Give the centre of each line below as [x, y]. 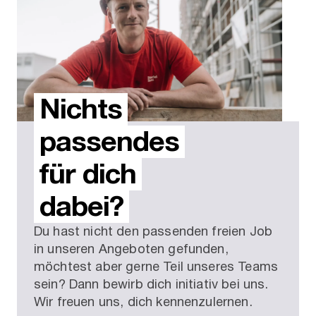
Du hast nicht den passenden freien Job [153, 231]
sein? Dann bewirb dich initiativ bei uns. [151, 284]
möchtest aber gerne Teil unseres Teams [156, 267]
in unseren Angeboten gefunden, [131, 249]
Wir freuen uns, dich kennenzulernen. [143, 302]
